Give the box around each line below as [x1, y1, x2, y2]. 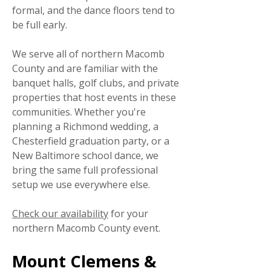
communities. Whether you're [12, 105, 146, 119]
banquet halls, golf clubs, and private [12, 76, 179, 90]
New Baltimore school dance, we [12, 149, 158, 162]
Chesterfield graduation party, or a [12, 134, 169, 148]
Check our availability [12, 207, 108, 220]
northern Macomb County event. [12, 221, 160, 235]
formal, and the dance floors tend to [12, 4, 175, 17]
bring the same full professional [12, 163, 158, 177]
